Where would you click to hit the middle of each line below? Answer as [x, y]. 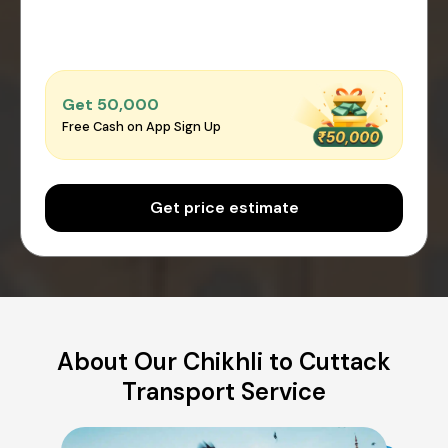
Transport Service [224, 391]
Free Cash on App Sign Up [141, 127]
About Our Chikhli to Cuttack [224, 361]
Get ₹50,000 [110, 105]
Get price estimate [224, 207]
